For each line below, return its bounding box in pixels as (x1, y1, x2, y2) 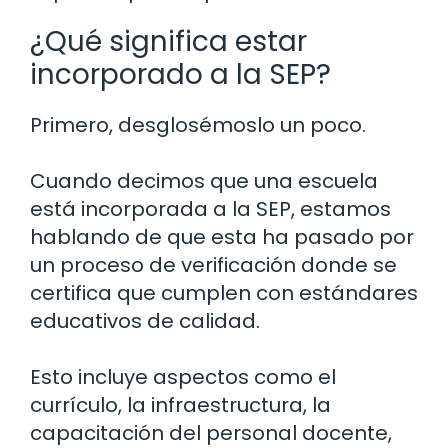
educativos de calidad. (30, 306, 260, 335)
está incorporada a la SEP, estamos (30, 194, 391, 223)
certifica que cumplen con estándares (30, 278, 418, 307)
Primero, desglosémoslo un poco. (30, 110, 366, 139)
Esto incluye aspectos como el (30, 362, 336, 391)
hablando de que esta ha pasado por (30, 222, 414, 251)
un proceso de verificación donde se (30, 250, 397, 279)
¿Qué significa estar (30, 21, 307, 61)
